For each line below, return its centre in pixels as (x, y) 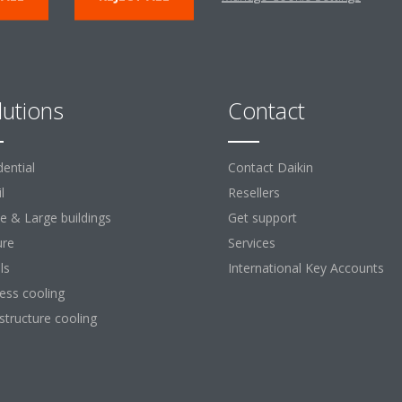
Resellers (254, 192)
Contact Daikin (271, 167)
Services (252, 243)
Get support (262, 218)
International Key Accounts (306, 268)
